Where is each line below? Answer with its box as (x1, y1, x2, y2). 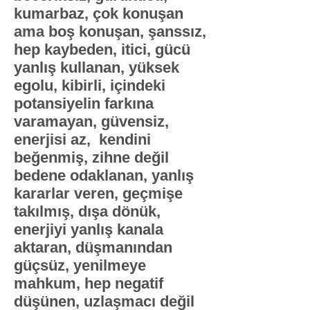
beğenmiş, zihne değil (14, 149, 169, 166)
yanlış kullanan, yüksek (14, 59, 179, 76)
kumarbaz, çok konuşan (14, 5, 183, 22)
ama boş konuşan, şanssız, (14, 23, 206, 40)
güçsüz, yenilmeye (14, 257, 146, 274)
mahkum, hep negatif (14, 275, 163, 292)
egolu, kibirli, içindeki (14, 77, 165, 94)
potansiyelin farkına (14, 95, 154, 112)
